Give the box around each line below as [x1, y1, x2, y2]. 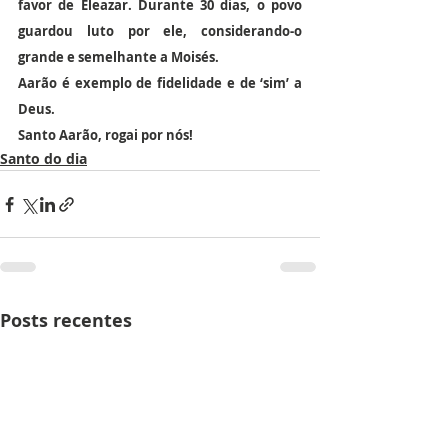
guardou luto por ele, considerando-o [18, 22, 302, 40]
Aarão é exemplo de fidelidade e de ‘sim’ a [18, 74, 302, 92]
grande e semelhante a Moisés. [18, 48, 219, 66]
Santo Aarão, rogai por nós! [18, 126, 193, 144]
